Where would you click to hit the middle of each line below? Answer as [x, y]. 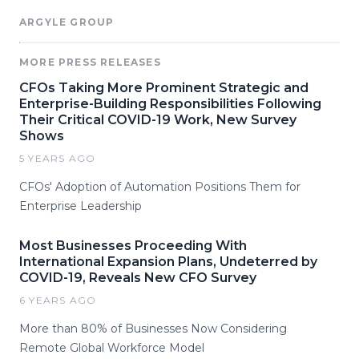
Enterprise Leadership [81, 206]
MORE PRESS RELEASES [90, 62]
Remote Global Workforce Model [112, 347]
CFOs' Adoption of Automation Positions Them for [160, 186]
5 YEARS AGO [58, 158]
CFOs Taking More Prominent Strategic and [164, 87]
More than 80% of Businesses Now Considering [153, 328]
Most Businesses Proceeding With [133, 245]
